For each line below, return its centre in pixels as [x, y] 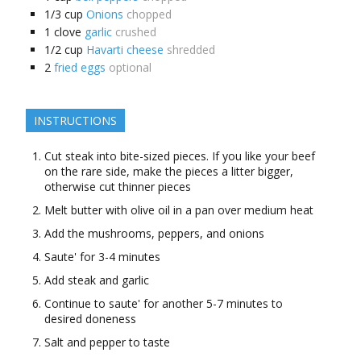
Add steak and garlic [96, 280]
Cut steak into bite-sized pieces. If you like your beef [179, 156]
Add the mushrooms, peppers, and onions [154, 234]
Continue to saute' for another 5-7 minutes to [163, 304]
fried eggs [79, 68]
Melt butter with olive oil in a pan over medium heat [178, 210]
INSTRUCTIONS [75, 121]
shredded [191, 50]
